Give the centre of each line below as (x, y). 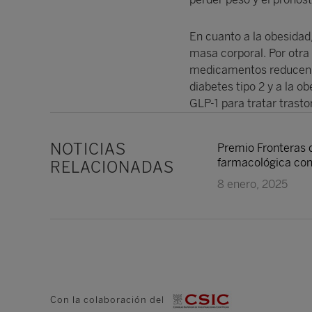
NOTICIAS (88, 149)
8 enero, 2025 (252, 184)
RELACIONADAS (112, 167)
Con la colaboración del (109, 299)
